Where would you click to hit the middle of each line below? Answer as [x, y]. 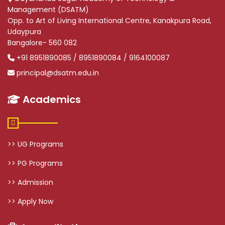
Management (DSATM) [48, 9]
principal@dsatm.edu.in [58, 73]
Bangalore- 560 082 [42, 42]
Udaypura [24, 31]
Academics [50, 99]
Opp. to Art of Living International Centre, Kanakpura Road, [109, 20]
